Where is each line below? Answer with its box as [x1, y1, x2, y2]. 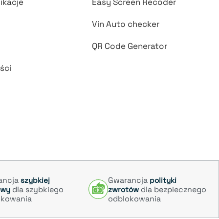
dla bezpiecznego [139, 184, 206, 195]
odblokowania [108, 193, 161, 204]
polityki [150, 175, 176, 185]
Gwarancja [108, 175, 150, 185]
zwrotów [108, 184, 139, 194]
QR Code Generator [92, 41, 168, 52]
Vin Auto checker [92, 19, 160, 30]
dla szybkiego [10, 184, 64, 195]
